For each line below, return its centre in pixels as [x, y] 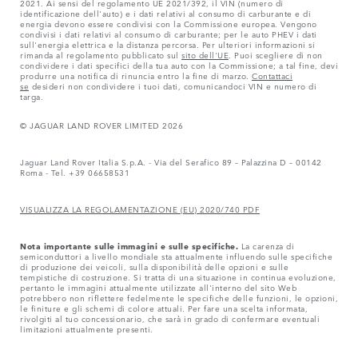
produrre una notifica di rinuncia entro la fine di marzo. [136, 75]
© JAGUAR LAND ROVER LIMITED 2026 [101, 124]
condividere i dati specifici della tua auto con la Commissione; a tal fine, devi [179, 64]
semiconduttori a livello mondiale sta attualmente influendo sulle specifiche [176, 255]
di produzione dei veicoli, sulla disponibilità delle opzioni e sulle [154, 266]
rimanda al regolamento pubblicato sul [101, 54]
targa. [32, 95]
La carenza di [266, 245]
